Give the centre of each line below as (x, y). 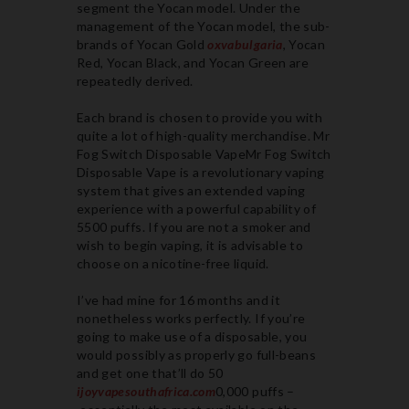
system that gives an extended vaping (191, 190)
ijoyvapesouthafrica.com (147, 391)
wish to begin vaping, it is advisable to (190, 245)
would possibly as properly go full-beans (197, 355)
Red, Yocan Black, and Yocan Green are (193, 63)
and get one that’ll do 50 (150, 373)
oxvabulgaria (245, 44)
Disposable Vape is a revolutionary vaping (201, 172)
